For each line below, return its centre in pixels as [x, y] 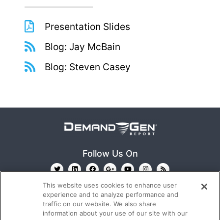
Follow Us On [110, 153]
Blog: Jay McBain [83, 46]
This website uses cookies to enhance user [110, 185]
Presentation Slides [88, 26]
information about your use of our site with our [115, 213]
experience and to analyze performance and [111, 194]
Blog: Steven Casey [88, 67]
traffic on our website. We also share [100, 204]
